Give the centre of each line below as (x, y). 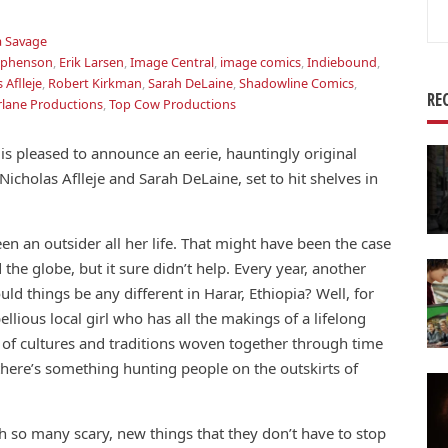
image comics (260, 62)
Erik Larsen (91, 62)
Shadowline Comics (296, 83)
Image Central (172, 62)
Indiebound (342, 62)
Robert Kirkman (95, 83)
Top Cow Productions (172, 104)
